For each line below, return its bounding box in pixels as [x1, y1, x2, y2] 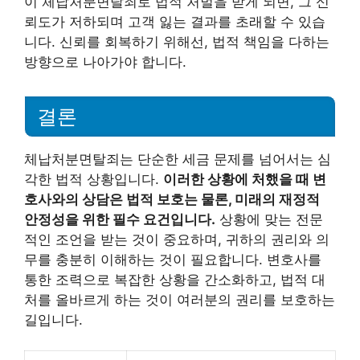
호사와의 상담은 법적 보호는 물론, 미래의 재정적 [24, 190, 320, 207]
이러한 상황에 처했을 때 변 [163, 170, 326, 187]
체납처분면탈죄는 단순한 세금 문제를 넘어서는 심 [24, 150, 331, 167]
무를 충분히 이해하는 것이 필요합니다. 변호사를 [24, 251, 321, 268]
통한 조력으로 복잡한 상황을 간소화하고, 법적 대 [24, 271, 325, 288]
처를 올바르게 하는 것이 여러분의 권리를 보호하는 [24, 291, 335, 308]
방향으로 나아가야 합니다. [24, 54, 186, 70]
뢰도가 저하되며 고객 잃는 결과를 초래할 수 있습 [24, 14, 325, 30]
